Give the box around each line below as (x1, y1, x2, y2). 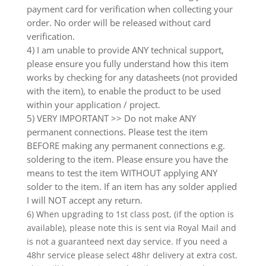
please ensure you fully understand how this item (26, 57, 229, 69)
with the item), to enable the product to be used (26, 84, 221, 97)
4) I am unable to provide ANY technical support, (26, 43, 224, 56)
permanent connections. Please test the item (26, 125, 208, 138)
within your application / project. (26, 98, 160, 110)
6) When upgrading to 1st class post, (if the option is (26, 208, 234, 220)
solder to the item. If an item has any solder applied (26, 180, 237, 192)
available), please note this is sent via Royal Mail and (26, 221, 236, 233)
